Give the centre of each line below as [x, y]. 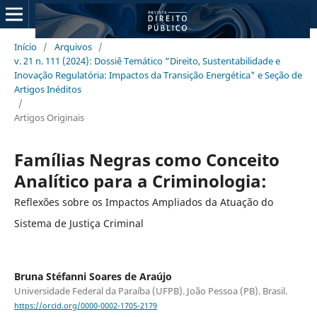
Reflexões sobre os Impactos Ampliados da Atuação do [143, 202]
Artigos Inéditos [47, 89]
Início [25, 46]
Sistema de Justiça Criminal [79, 223]
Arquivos [73, 46]
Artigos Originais [49, 117]
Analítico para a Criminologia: [140, 180]
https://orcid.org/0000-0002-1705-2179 [85, 306]
